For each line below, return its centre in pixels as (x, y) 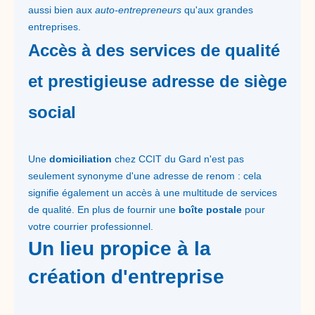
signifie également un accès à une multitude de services (153, 193)
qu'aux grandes (217, 10)
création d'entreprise (126, 277)
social (52, 112)
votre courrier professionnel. (91, 226)
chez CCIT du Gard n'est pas (178, 159)
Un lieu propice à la (120, 249)
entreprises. (54, 27)
